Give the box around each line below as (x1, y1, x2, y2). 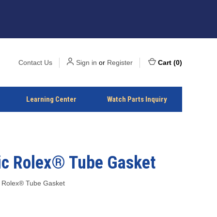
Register (107, 58, 133, 66)
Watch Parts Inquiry (107, 95, 167, 104)
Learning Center (26, 95, 77, 104)
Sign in (76, 58, 97, 66)
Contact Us (18, 58, 52, 66)
